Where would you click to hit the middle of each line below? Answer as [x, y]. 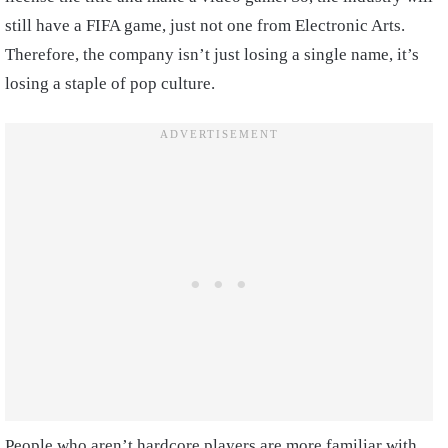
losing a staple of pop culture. [110, 83]
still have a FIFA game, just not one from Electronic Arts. [205, 25]
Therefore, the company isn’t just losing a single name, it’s [212, 54]
